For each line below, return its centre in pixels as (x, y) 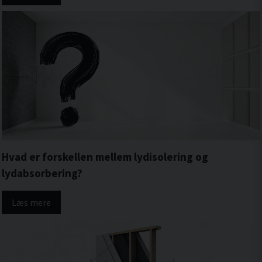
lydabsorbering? (42, 173)
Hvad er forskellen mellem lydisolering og (105, 156)
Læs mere (31, 202)
